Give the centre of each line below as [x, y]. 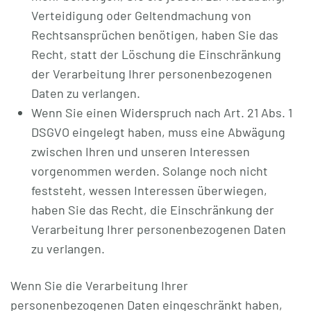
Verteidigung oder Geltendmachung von [141, 15]
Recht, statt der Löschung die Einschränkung [156, 54]
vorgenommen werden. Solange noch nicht [150, 171]
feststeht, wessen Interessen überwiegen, [149, 190]
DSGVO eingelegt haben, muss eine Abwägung [158, 132]
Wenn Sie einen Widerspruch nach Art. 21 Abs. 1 [162, 112]
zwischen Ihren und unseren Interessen [141, 151]
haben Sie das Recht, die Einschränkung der [153, 210]
